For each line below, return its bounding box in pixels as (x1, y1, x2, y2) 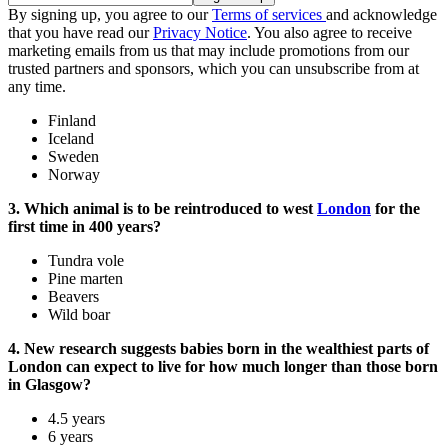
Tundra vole (48, 252, 124, 270)
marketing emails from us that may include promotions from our (8, 42, 409, 60)
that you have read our (8, 24, 153, 42)
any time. (8, 78, 66, 96)
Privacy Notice (153, 24, 247, 42)
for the (371, 200, 420, 218)
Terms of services (212, 6, 326, 24)
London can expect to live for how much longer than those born (8, 358, 438, 376)
